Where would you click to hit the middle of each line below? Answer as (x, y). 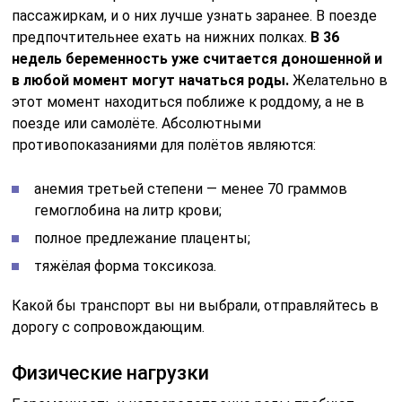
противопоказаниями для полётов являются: (164, 144)
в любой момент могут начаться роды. (151, 80)
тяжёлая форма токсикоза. (126, 266)
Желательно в (339, 80)
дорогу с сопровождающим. (109, 327)
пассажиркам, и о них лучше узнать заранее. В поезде (195, 15)
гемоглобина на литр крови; (128, 210)
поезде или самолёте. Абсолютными (137, 123)
